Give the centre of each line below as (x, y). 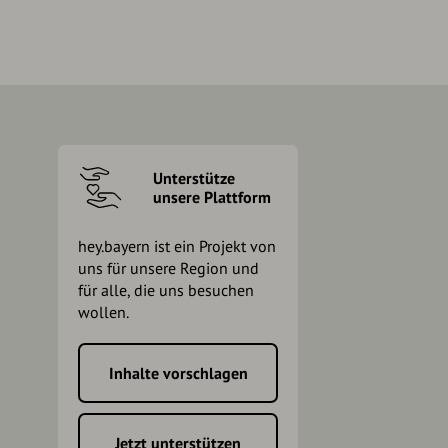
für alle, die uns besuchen (166, 290)
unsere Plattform (212, 196)
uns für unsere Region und (168, 268)
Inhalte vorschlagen (178, 373)
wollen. (103, 312)
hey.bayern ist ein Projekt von (177, 246)
